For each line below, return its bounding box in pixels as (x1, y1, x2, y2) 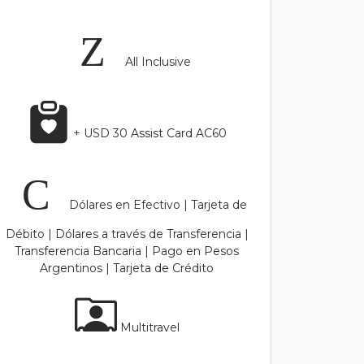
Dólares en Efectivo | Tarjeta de (65, 197, 247, 212)
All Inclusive (121, 54, 191, 69)
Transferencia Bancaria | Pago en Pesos (15, 244, 239, 258)
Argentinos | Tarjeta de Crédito (40, 261, 214, 275)
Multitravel (116, 320, 180, 335)
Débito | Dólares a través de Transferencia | (5, 227, 249, 241)
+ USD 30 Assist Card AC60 (69, 126, 227, 141)
